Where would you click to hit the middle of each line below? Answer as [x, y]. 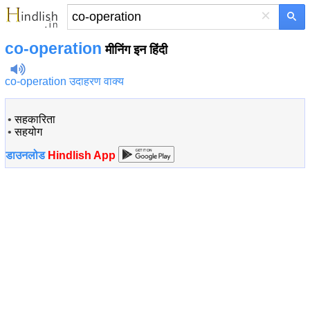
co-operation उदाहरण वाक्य [64, 81]
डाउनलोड [27, 155]
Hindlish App [82, 155]
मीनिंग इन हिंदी [135, 50]
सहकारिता [35, 119]
